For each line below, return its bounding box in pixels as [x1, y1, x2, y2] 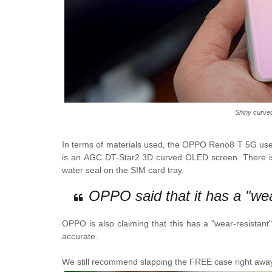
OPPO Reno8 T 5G [182, 140, 257, 149]
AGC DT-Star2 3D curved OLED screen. [83, 152, 243, 162]
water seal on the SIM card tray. [62, 165, 184, 175]
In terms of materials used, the [62, 140, 183, 149]
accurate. [62, 231, 98, 241]
